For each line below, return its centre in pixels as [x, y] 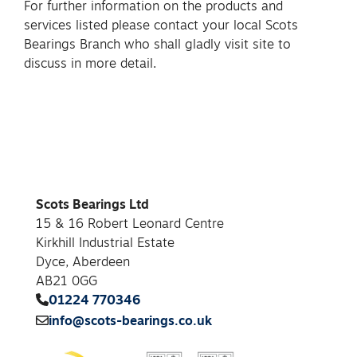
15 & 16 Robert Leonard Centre [130, 223]
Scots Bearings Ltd [92, 204]
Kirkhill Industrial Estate [105, 242]
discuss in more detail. [90, 63]
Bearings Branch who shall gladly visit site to [157, 43]
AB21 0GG [67, 280]
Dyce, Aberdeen [83, 261]
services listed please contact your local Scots [161, 24]
